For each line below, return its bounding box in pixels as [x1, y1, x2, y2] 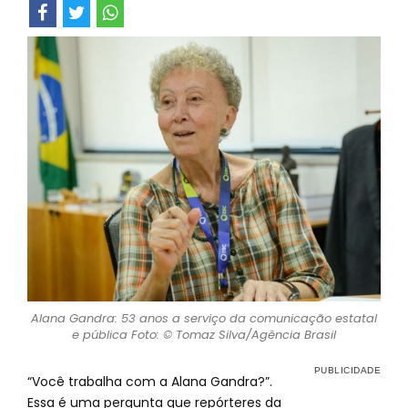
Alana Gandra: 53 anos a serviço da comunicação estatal [31, 310, 377, 327]
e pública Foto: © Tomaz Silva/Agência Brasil [72, 326, 336, 343]
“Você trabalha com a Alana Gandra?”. [27, 372, 272, 391]
